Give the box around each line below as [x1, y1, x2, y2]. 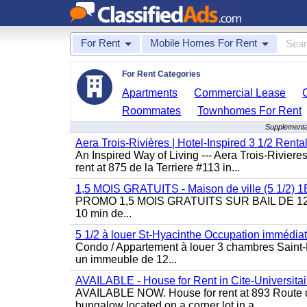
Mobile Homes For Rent [150, 37, 257, 49]
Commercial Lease [194, 87, 286, 99]
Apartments [122, 87, 178, 99]
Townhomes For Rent [197, 105, 302, 116]
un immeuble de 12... [75, 254, 177, 265]
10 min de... [75, 208, 132, 219]
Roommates [122, 105, 182, 116]
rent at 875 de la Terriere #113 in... [75, 162, 240, 173]
